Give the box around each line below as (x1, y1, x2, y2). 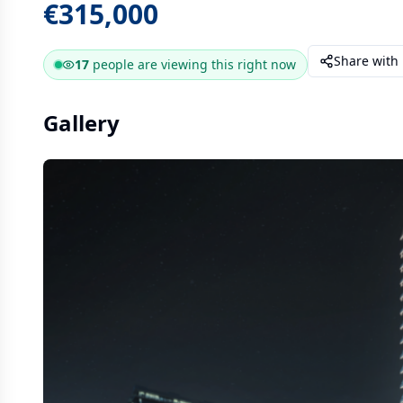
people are (93, 56, 157, 73)
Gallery (43, 108, 120, 138)
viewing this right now (157, 56, 296, 73)
